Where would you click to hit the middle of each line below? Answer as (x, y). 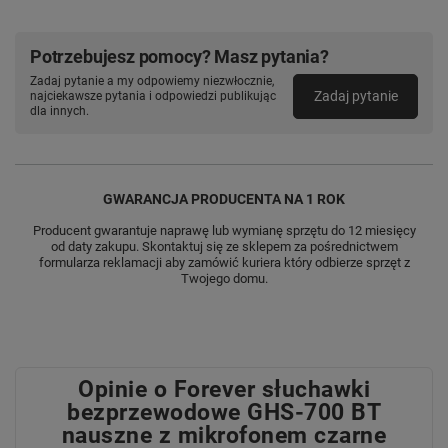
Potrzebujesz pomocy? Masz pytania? (179, 56)
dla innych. (59, 110)
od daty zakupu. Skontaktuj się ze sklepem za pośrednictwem (224, 246)
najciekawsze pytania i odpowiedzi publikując (153, 95)
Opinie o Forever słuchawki (224, 389)
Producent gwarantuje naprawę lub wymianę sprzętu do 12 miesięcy (224, 230)
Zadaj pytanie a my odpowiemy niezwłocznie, (152, 80)
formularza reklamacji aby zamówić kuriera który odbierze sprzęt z (224, 262)
